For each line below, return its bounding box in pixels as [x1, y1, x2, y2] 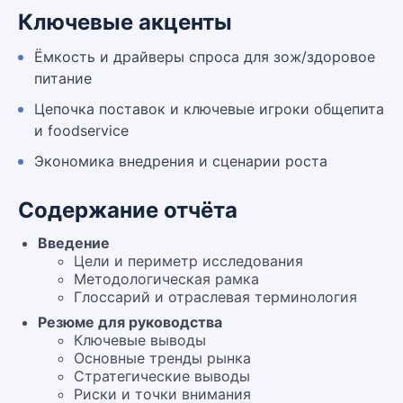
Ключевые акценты [18, 9, 232, 35]
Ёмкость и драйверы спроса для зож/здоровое [34, 48, 375, 66]
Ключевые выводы [74, 331, 206, 349]
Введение [38, 234, 110, 252]
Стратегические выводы [74, 367, 250, 385]
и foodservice [34, 121, 129, 139]
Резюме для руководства [38, 313, 222, 331]
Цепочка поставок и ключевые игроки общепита [34, 100, 384, 118]
